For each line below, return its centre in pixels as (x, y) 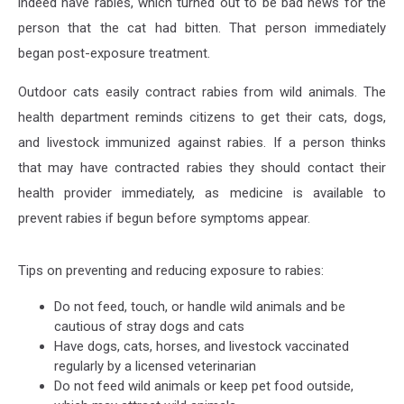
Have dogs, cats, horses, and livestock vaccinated (202, 346)
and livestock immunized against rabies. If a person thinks (202, 142)
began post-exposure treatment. (114, 53)
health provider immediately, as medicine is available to (202, 193)
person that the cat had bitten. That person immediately (202, 28)
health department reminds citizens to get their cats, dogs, (202, 117)
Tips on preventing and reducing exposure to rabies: (171, 271)
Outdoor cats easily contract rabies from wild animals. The (202, 92)
